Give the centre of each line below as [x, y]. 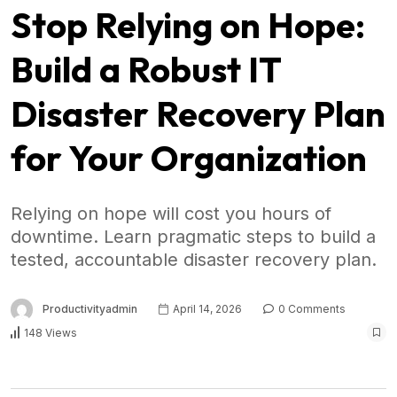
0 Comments [311, 309]
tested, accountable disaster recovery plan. [194, 260]
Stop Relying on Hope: [188, 25]
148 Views [51, 332]
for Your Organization [189, 158]
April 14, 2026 [206, 309]
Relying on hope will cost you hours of [171, 214]
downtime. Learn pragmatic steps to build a [193, 237]
